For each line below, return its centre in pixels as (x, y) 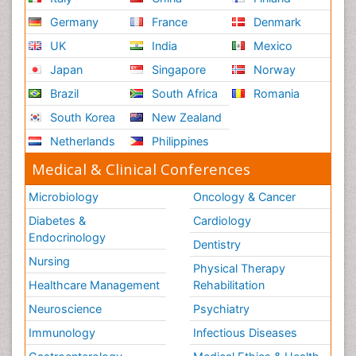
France (168, 22)
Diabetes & (57, 221)
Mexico (272, 46)
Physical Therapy (239, 269)
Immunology (62, 333)
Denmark (276, 22)
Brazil (63, 94)
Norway (273, 70)
